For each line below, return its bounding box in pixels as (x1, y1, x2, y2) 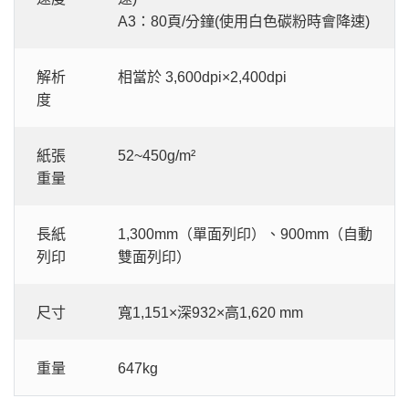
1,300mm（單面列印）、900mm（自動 (118, 225, 372, 242)
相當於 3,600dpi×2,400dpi (118, 68, 287, 85)
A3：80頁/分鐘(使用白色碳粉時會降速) (118, 13, 370, 29)
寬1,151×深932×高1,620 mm (118, 304, 303, 320)
